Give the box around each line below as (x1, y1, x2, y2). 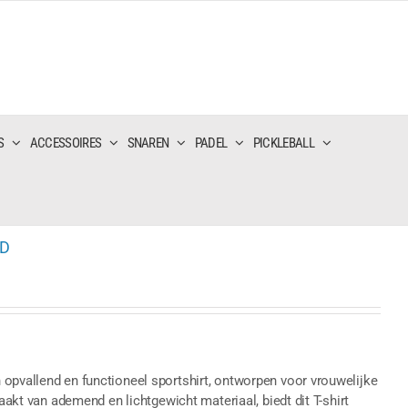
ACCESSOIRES (29, 134, 102, 151)
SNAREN (127, 134, 169, 151)
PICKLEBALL (252, 134, 314, 151)
